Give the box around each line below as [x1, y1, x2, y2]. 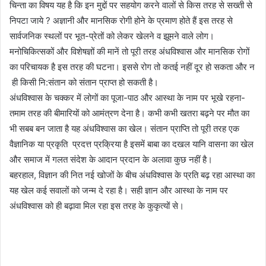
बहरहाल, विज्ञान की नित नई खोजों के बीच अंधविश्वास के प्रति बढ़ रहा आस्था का [9, 169, 255, 181]
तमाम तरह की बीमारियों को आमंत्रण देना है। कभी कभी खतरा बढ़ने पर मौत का [9, 107, 249, 119]
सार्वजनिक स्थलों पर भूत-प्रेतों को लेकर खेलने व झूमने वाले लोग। [9, 30, 214, 42]
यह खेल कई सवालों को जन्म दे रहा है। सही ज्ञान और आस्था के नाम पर [9, 185, 228, 197]
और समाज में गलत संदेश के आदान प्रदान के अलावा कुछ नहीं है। [9, 154, 213, 166]
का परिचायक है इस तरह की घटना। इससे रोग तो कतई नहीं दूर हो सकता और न [9, 61, 255, 73]
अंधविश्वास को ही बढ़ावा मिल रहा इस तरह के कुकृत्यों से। [9, 200, 184, 212]
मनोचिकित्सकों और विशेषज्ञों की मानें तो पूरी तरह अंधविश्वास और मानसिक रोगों [9, 46, 249, 58]
